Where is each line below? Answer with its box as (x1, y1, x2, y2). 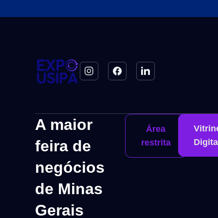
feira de (35, 137, 91, 155)
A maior (35, 115, 92, 133)
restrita (141, 137, 171, 147)
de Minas (35, 180, 103, 198)
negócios (35, 158, 105, 176)
